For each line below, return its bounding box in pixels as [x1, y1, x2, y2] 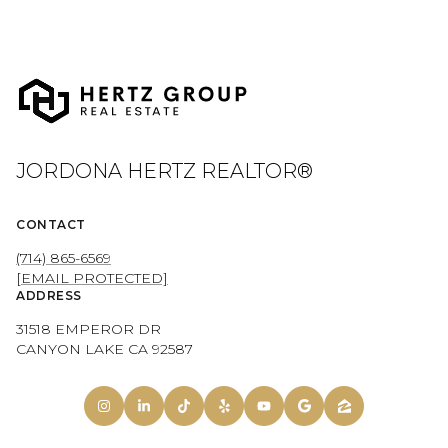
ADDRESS [16, 288, 82, 304]
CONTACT [16, 217, 86, 233]
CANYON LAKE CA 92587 [16, 340, 193, 359]
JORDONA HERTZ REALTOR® [16, 159, 313, 184]
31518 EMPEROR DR [16, 320, 161, 339]
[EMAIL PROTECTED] [16, 269, 168, 288]
